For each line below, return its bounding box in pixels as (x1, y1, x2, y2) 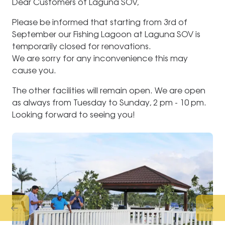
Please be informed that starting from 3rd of (12, 17, 187, 27)
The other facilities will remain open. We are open (12, 85, 205, 95)
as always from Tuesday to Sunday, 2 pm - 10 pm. (12, 97, 206, 107)
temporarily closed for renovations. (12, 41, 151, 51)
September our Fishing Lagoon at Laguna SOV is (12, 29, 200, 39)
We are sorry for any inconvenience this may (12, 53, 188, 63)
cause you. (12, 65, 56, 75)
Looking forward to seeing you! (12, 109, 135, 120)
